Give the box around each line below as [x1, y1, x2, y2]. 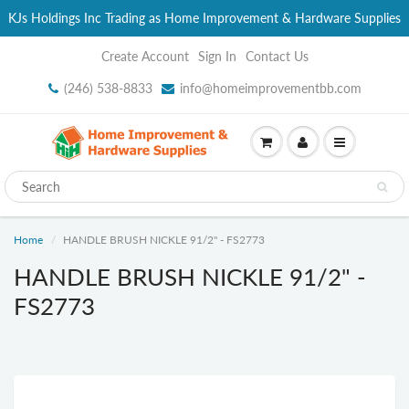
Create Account [100, 48, 189, 64]
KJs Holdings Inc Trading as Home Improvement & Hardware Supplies [8, 10, 401, 26]
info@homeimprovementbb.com [179, 80, 362, 96]
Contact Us [245, 48, 309, 64]
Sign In [197, 48, 236, 64]
